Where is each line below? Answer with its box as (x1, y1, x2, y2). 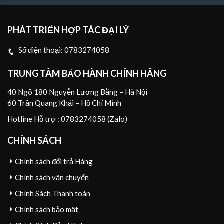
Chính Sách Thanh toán (15, 189, 90, 198)
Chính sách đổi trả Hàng (15, 157, 93, 166)
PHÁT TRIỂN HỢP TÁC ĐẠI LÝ (7, 24, 129, 36)
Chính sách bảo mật (15, 205, 78, 214)
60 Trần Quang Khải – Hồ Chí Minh (7, 98, 121, 107)
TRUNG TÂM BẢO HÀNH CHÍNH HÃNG (7, 67, 166, 79)
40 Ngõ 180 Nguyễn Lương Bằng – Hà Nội (7, 87, 147, 96)
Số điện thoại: (18, 45, 63, 55)
